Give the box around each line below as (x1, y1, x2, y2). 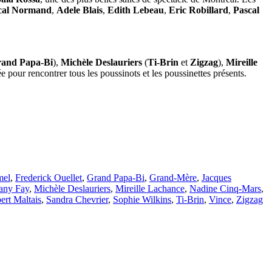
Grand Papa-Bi (87, 172, 144, 183)
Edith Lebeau (107, 4, 164, 15)
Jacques (202, 172, 231, 183)
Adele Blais (56, 4, 103, 15)
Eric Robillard (169, 4, 228, 15)
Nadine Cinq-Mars (189, 183, 261, 194)
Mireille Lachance (115, 183, 185, 194)
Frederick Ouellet (15, 172, 82, 183)
